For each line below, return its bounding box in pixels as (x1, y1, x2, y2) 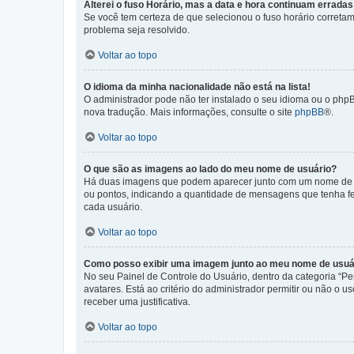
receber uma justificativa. (84, 296, 190, 308)
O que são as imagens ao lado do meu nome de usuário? (84, 164, 337, 175)
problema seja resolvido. (84, 24, 190, 36)
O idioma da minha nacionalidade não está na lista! (84, 81, 311, 93)
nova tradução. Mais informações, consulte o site (84, 107, 295, 119)
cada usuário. (84, 201, 142, 213)
